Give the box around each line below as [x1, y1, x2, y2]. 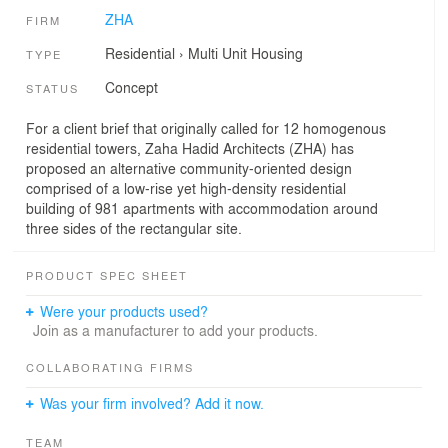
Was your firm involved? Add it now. [40, 392, 265, 413]
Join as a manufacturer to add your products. [32, 319, 318, 340]
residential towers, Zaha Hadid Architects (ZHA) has [26, 137, 354, 158]
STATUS [26, 80, 79, 97]
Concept [104, 77, 158, 98]
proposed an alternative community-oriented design [26, 157, 352, 178]
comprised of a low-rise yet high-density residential [26, 177, 346, 198]
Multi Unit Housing [187, 42, 303, 63]
